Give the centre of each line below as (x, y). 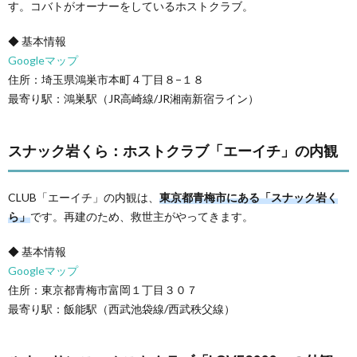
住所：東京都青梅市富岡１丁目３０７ (103, 289)
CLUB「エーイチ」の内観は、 (84, 197)
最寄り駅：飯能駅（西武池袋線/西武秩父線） (122, 308)
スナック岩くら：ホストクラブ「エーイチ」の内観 (173, 150)
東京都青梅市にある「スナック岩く (249, 197)
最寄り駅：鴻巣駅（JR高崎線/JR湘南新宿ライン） (133, 98)
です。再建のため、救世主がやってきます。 (142, 216)
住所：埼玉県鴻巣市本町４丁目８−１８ (106, 79)
